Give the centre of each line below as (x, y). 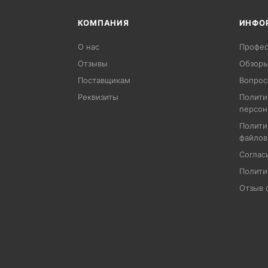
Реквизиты (98, 97)
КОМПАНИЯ (103, 23)
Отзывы (93, 64)
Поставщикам (104, 80)
